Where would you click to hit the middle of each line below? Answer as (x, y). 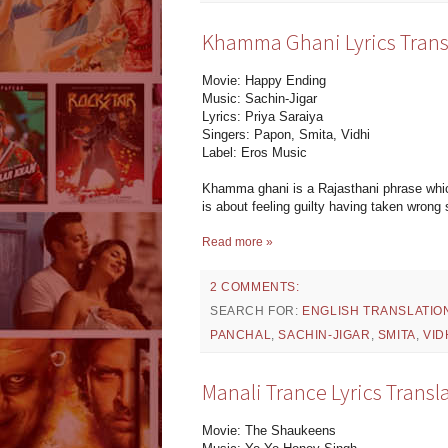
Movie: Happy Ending (264, 81)
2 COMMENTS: (255, 287)
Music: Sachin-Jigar (259, 99)
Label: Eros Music (254, 153)
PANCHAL (241, 335)
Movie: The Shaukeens (269, 431)
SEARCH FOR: (256, 311)
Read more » (237, 242)
